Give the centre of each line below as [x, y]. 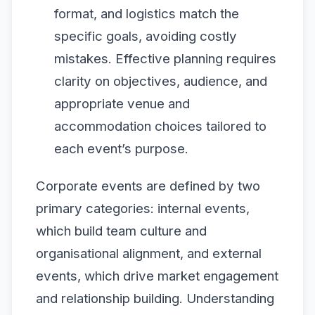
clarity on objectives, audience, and [160, 81]
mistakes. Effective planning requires [165, 58]
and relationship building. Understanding [155, 298]
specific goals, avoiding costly [145, 36]
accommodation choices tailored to [160, 126]
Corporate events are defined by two [148, 186]
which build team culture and [121, 231]
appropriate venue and [122, 103]
